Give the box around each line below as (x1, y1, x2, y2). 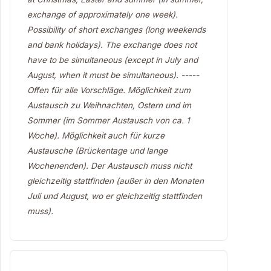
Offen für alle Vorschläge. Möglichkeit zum (27, 85, 191, 95)
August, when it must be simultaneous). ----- (27, 70, 199, 80)
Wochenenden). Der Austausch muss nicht (27, 161, 192, 171)
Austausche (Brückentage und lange (27, 146, 168, 155)
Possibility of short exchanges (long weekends (27, 25, 206, 34)
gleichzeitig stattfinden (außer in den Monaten (27, 176, 204, 186)
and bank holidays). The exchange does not (27, 40, 197, 50)
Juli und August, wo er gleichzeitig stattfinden (27, 191, 202, 201)
